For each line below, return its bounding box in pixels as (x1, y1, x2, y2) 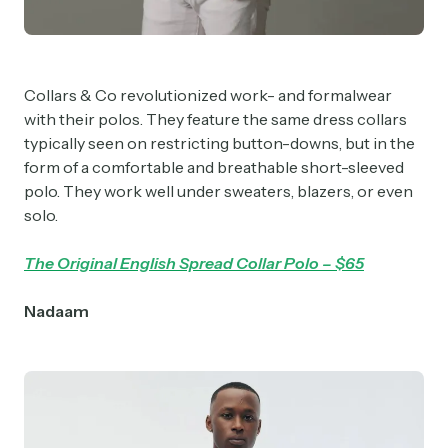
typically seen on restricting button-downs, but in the (24, 133, 415, 154)
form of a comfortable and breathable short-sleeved (24, 157, 404, 178)
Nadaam (24, 301, 89, 322)
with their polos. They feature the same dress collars (24, 109, 407, 130)
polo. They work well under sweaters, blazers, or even (24, 181, 413, 202)
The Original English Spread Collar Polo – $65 (24, 253, 364, 274)
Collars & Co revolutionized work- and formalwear (24, 85, 392, 106)
